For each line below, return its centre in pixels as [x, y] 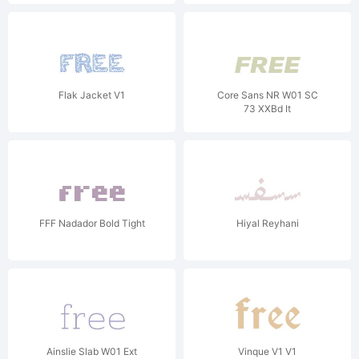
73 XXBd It [267, 109]
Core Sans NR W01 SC [267, 95]
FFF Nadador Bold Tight [92, 223]
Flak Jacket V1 [92, 95]
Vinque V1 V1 [267, 351]
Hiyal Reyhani [267, 223]
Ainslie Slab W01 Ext [92, 351]
